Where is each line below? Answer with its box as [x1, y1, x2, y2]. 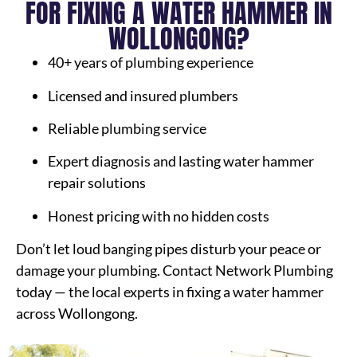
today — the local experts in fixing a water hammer [16, 283, 324, 301]
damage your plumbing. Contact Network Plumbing [16, 261, 333, 280]
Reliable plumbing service [48, 119, 206, 137]
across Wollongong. [16, 304, 138, 323]
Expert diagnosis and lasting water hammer [48, 152, 314, 171]
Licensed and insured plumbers [48, 86, 238, 104]
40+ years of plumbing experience [48, 53, 253, 72]
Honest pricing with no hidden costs [48, 206, 269, 225]
